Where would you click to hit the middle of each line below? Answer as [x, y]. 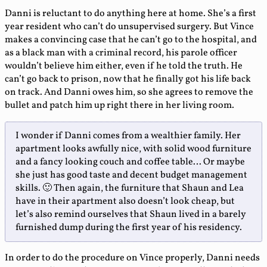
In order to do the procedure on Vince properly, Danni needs [132, 258]
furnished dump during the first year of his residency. [129, 228]
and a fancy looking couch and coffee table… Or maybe [130, 162]
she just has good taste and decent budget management [131, 176]
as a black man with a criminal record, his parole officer [121, 53]
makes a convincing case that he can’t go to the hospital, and [131, 40]
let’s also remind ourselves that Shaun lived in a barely [131, 215]
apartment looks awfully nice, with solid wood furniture [133, 149]
